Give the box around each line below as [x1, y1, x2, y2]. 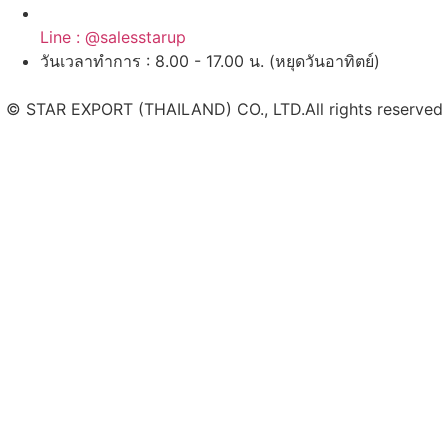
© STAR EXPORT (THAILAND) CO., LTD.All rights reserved [5, 98, 443, 119]
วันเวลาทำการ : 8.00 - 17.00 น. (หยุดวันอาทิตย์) [40, 50, 380, 71]
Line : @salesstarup [40, 26, 186, 47]
